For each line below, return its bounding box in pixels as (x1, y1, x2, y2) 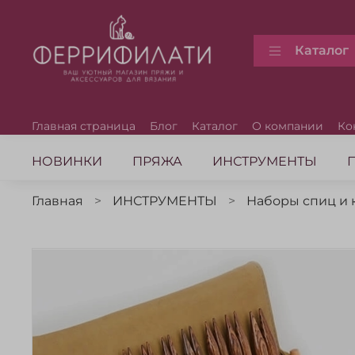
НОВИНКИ (32, 153, 102, 169)
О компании (252, 118, 323, 133)
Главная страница (32, 118, 136, 133)
